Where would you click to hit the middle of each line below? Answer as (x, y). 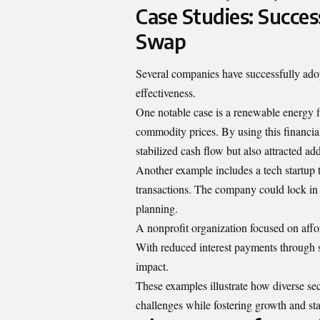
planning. (157, 209)
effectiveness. (166, 93)
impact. (152, 266)
